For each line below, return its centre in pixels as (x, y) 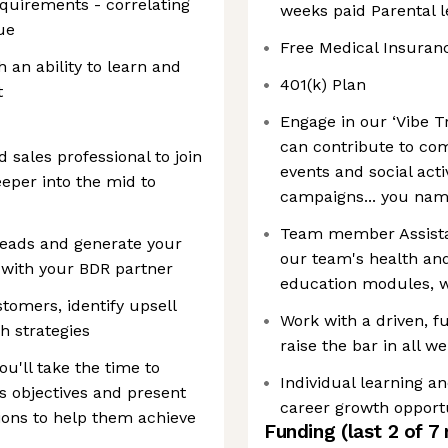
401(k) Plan (323, 84)
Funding (302, 431)
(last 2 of (384, 431)
